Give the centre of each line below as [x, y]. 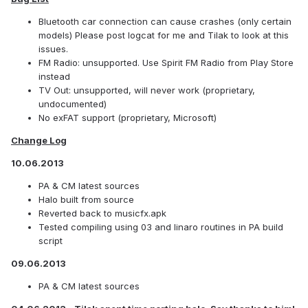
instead [54, 77]
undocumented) [73, 104]
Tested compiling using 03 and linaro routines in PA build [161, 227]
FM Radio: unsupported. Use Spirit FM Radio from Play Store [166, 63]
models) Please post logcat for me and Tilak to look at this [164, 35]
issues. [53, 49]
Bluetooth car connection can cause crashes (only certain [165, 22]
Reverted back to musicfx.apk [102, 213]
